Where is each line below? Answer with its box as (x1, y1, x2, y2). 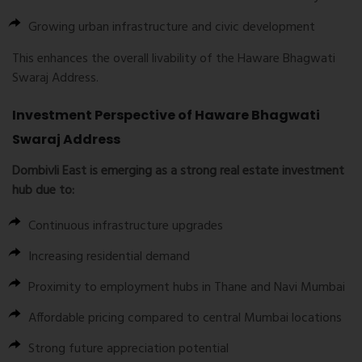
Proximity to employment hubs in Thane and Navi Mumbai (28, 277, 345, 299)
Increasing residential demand (28, 246, 190, 268)
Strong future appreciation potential (28, 339, 229, 360)
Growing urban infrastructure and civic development (28, 17, 315, 39)
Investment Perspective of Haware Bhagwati (12, 106, 320, 125)
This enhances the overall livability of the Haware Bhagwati (12, 48, 335, 70)
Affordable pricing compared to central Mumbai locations (28, 308, 342, 330)
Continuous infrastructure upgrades (28, 216, 223, 238)
